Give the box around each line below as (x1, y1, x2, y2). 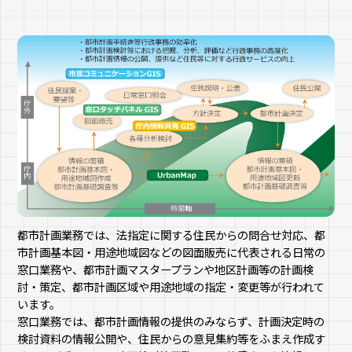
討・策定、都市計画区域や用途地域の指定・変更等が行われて (17, 278, 325, 295)
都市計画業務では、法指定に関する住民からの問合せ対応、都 (17, 226, 326, 244)
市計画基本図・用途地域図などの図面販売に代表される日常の (17, 244, 326, 261)
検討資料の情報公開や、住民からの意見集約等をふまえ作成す (17, 330, 326, 347)
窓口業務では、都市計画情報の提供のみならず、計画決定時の (17, 313, 325, 330)
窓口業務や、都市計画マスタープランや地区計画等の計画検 (17, 261, 314, 278)
